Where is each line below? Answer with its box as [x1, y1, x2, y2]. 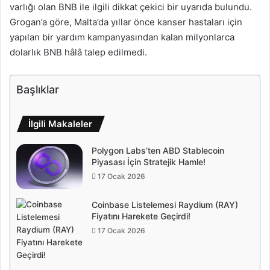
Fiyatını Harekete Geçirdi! [92, 210, 190, 221]
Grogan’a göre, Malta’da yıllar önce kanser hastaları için [10, 16, 242, 28]
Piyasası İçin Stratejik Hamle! [92, 156, 206, 167]
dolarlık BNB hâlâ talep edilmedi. [10, 46, 147, 58]
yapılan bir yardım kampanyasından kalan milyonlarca [10, 31, 234, 43]
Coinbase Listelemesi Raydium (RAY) [92, 199, 238, 210]
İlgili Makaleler [28, 118, 92, 130]
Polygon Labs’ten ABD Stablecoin [92, 145, 224, 155]
